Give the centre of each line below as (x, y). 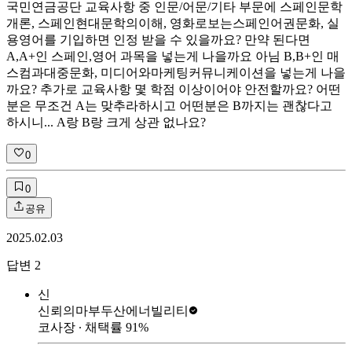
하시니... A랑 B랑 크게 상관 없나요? (106, 122)
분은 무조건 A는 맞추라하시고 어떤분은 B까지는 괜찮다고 (169, 105)
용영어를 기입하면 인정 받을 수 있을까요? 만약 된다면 (158, 39)
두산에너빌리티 (145, 310)
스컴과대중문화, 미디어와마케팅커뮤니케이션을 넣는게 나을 (176, 72)
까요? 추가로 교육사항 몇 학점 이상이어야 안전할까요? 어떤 (174, 89)
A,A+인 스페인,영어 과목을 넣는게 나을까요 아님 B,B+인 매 (173, 56)
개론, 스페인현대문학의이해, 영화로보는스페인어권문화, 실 (173, 23)
